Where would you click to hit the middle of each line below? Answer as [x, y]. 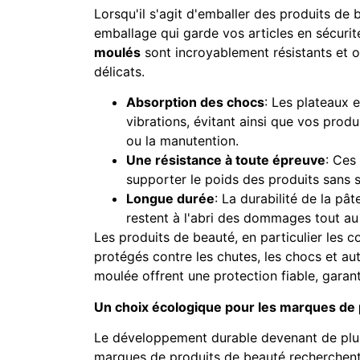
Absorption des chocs [195, 102]
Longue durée [170, 199]
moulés [117, 52]
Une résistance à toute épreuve [226, 160]
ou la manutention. [182, 141]
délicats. [119, 72]
